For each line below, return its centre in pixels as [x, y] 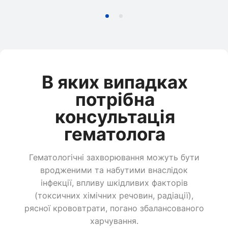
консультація [115, 116]
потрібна [115, 99]
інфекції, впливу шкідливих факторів [114, 183]
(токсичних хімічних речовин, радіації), [114, 196]
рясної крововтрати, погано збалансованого [114, 208]
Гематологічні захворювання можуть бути [114, 158]
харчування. [114, 221]
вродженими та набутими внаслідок [114, 170]
